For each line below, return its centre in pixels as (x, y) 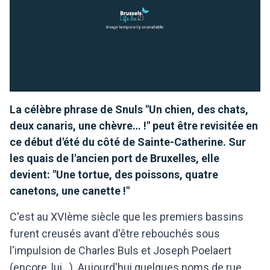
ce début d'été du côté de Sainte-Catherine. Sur (128, 142)
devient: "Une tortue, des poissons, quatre (114, 174)
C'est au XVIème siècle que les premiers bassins (127, 216)
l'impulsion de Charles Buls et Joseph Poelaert (121, 250)
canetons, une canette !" (70, 190)
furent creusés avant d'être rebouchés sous (115, 233)
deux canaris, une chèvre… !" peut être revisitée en (134, 125)
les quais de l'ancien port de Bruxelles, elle (115, 158)
